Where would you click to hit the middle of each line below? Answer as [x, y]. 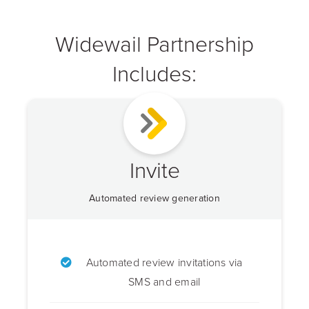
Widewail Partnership [154, 43]
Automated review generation [154, 198]
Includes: [154, 73]
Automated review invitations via [164, 262]
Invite [154, 170]
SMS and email [165, 282]
